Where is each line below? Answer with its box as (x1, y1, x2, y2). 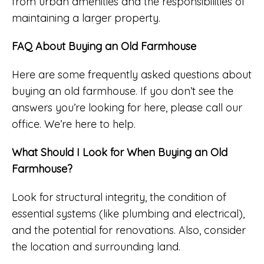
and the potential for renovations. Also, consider (12, 223, 246, 237)
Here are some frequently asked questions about (12, 67, 252, 81)
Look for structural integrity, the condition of (12, 190, 226, 204)
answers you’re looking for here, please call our (12, 100, 242, 114)
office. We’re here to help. (12, 117, 136, 131)
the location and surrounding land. (12, 239, 180, 253)
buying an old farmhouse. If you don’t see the (12, 84, 233, 98)
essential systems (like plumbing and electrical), (12, 206, 245, 220)
